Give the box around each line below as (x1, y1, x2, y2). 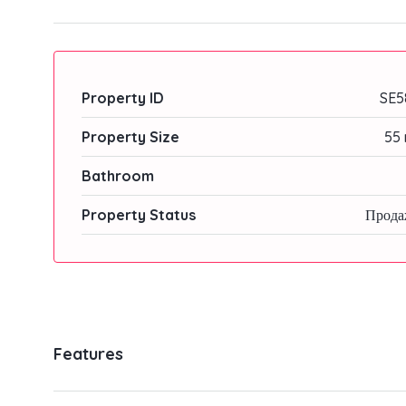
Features (53, 343, 123, 365)
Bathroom (82, 167, 154, 186)
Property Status (82, 206, 196, 225)
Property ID (82, 89, 164, 108)
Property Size (82, 128, 179, 147)
